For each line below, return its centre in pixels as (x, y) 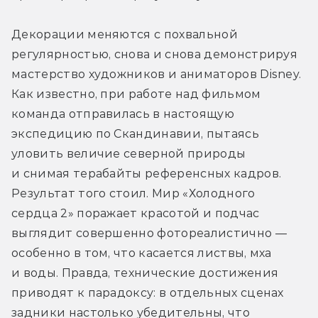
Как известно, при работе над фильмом (136, 94)
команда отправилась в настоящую (123, 114)
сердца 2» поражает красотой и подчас (136, 213)
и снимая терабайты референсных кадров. (147, 173)
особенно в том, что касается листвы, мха (142, 253)
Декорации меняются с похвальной (125, 34)
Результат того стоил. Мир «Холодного (133, 193)
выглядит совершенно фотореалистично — (149, 233)
